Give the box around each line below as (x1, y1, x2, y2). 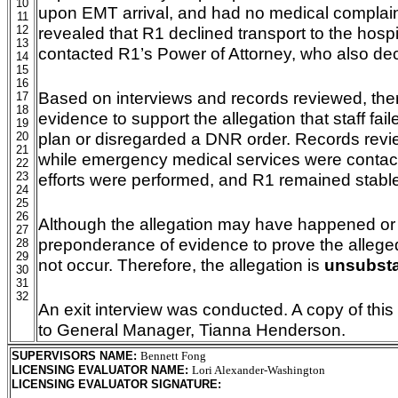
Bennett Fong (140, 349, 206, 362)
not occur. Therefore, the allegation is (38, 255, 324, 275)
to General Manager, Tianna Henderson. (38, 320, 346, 339)
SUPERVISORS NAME (12, 349, 133, 362)
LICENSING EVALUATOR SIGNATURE (12, 378, 218, 391)
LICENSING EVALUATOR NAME (12, 363, 185, 377)
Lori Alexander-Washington (192, 363, 325, 377)
